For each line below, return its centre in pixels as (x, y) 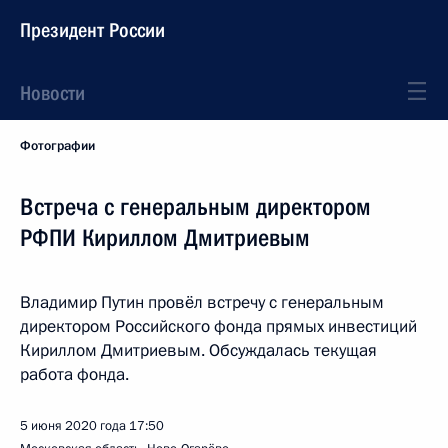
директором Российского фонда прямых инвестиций (218, 326)
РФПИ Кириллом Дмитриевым (165, 238)
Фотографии (57, 146)
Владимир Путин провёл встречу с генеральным (202, 302)
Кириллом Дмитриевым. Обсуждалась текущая (198, 350)
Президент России (92, 30)
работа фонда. (74, 374)
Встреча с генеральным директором (195, 207)
